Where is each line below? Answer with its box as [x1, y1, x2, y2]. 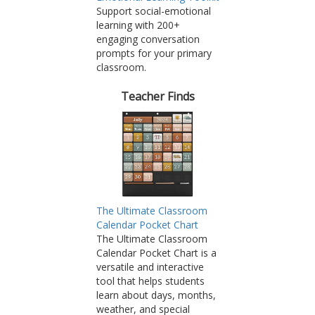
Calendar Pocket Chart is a [96, 246, 217, 260]
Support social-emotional [96, 4, 211, 18]
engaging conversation [96, 32, 200, 46]
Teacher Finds [120, 88, 195, 104]
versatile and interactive [96, 260, 204, 274]
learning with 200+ [96, 18, 180, 32]
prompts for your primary [96, 46, 212, 60]
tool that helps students [96, 274, 205, 288]
